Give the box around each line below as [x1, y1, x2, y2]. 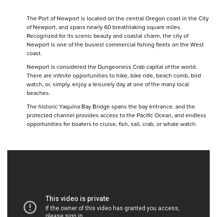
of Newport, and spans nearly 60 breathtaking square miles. [27, 24, 182, 31]
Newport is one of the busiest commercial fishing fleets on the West [27, 41, 204, 48]
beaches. [27, 90, 50, 96]
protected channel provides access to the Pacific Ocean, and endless [27, 112, 206, 119]
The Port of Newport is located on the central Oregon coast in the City [27, 15, 209, 22]
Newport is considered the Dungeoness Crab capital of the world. [27, 63, 197, 70]
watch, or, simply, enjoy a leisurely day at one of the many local [27, 81, 189, 88]
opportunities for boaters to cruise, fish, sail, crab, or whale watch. [27, 121, 197, 127]
